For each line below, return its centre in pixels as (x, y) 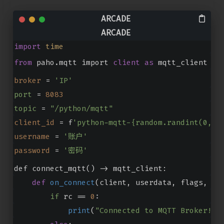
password (32, 150)
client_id (34, 122)
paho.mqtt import (72, 62)
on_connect (72, 182)
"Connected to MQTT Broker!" (155, 210)
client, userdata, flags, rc (160, 182)
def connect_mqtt (50, 168)
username (32, 136)
